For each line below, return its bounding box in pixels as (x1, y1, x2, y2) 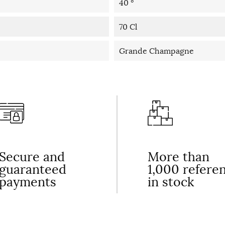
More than (148, 149, 209, 165)
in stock (148, 174, 194, 190)
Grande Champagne (119, 46, 194, 56)
